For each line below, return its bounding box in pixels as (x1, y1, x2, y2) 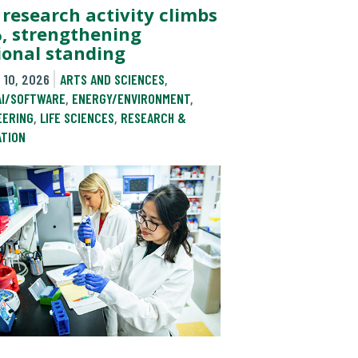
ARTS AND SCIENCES (59, 70, 165, 88)
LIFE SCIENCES (40, 108, 114, 126)
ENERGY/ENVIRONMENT (72, 89, 190, 107)
